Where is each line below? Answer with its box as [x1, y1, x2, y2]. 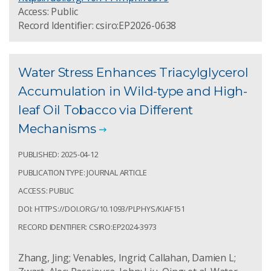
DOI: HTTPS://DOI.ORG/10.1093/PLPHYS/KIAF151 [18, 203, 185, 214]
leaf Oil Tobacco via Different [18, 102, 194, 117]
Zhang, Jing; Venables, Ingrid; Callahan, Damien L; [18, 250, 236, 264]
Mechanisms [18, 120, 96, 136]
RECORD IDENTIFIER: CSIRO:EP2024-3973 [18, 221, 157, 232]
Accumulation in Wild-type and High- [18, 83, 247, 99]
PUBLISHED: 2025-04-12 [18, 148, 99, 160]
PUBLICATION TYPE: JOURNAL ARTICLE [18, 166, 148, 178]
